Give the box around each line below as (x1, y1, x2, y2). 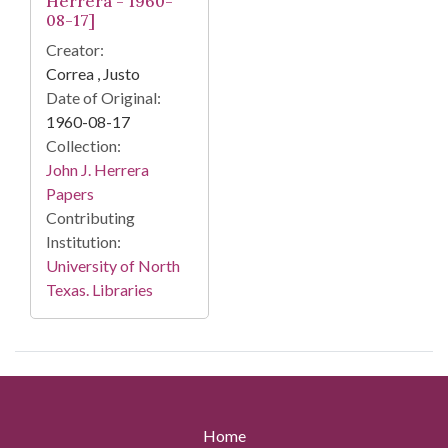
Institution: (46, 232, 121, 252)
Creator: (46, 40, 104, 60)
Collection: (46, 136, 121, 156)
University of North (46, 256, 180, 276)
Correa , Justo (46, 64, 140, 84)
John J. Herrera (46, 160, 149, 180)
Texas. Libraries (46, 280, 153, 300)
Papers (46, 184, 94, 204)
